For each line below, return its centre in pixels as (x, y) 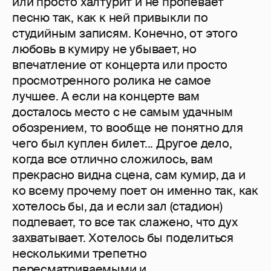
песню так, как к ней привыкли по (110, 18)
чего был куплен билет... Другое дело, (122, 144)
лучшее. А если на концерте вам (106, 96)
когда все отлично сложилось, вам (113, 159)
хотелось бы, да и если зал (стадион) (117, 207)
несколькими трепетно (80, 254)
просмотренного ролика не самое (112, 81)
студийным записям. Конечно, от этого (125, 34)
